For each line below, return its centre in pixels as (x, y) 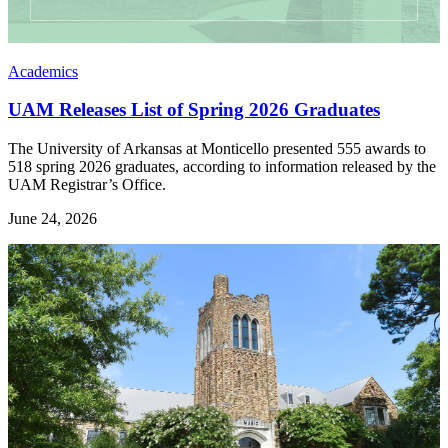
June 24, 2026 (52, 219)
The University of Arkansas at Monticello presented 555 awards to (217, 149)
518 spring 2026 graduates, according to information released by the (222, 167)
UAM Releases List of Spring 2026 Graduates (194, 110)
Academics (43, 71)
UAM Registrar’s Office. (87, 185)
